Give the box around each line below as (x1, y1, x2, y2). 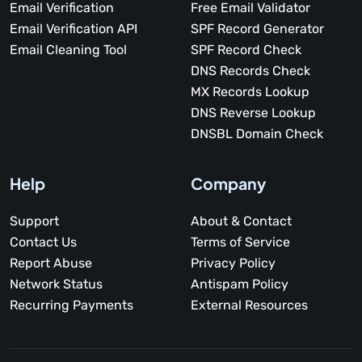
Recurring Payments (10, 297, 133, 313)
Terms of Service (191, 234, 290, 250)
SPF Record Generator (191, 20, 324, 36)
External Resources (191, 297, 308, 313)
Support (10, 213, 59, 229)
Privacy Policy (191, 255, 276, 271)
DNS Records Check (191, 62, 310, 78)
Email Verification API (10, 20, 137, 36)
